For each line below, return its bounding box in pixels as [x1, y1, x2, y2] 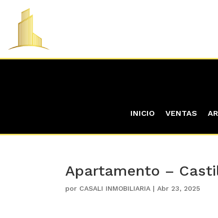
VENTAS [165, 109, 197, 118]
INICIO [130, 109, 155, 118]
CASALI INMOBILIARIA [79, 184, 151, 193]
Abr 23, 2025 [157, 184, 200, 193]
